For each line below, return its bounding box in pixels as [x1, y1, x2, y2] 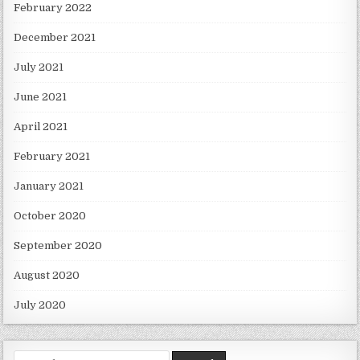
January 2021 [14, 179, 84, 192]
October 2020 [14, 209, 87, 222]
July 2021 [14, 60, 64, 73]
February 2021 [14, 149, 91, 162]
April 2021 [14, 120, 68, 133]
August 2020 [14, 268, 80, 281]
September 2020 [14, 239, 103, 252]
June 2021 [14, 90, 67, 103]
